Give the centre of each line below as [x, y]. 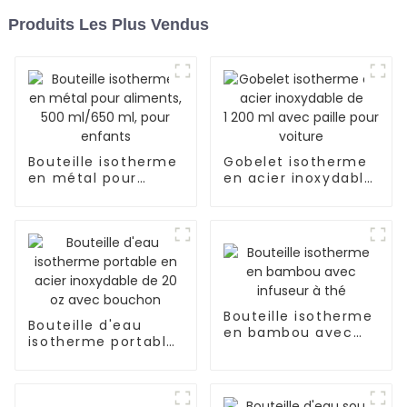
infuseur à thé [278, 348]
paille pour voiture [293, 211]
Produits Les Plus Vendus [108, 25]
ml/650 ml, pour [89, 211]
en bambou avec [288, 332]
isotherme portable [102, 342]
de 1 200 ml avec [288, 195]
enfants [58, 228]
